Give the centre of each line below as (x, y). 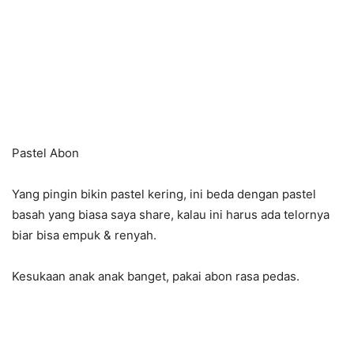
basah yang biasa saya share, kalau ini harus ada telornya (171, 215)
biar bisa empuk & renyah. (84, 235)
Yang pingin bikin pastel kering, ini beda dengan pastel (164, 194)
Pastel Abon (45, 153)
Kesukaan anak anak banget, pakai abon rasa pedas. (156, 277)
